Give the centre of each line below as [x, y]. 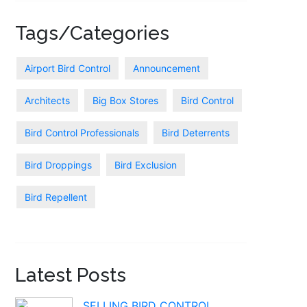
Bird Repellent [56, 197]
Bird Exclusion [145, 165]
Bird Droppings [58, 165]
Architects [47, 100]
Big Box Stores [125, 100]
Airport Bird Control [67, 68]
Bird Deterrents [195, 133]
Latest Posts [70, 275]
